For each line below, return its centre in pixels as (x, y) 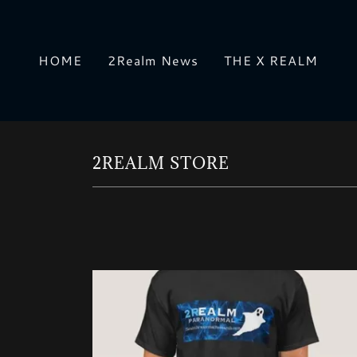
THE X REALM (271, 60)
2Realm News (153, 60)
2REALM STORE (161, 163)
